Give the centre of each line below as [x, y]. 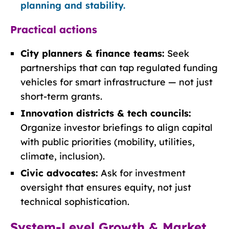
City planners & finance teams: [93, 53]
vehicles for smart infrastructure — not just [117, 82]
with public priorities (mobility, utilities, [108, 142]
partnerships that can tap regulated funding [119, 67]
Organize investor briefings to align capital [117, 127]
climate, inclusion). [63, 156]
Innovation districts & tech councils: [106, 113]
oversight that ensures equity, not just [106, 187]
